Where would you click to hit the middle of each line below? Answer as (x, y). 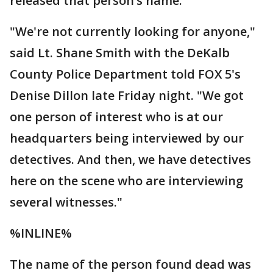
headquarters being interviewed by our (127, 138)
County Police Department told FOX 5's (125, 74)
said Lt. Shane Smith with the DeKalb (120, 53)
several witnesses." (66, 202)
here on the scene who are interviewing (126, 181)
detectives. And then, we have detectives (130, 159)
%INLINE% (41, 233)
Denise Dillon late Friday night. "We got (127, 95)
